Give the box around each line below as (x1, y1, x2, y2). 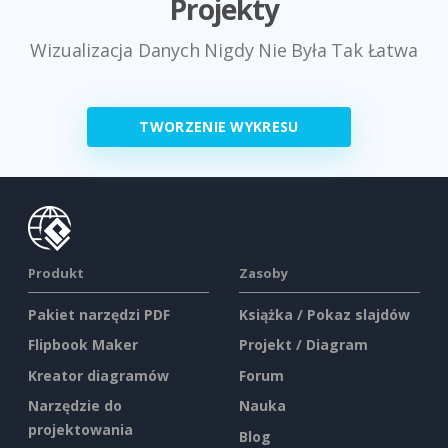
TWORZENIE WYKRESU (139, 116, 299, 136)
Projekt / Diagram (239, 335, 368, 355)
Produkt (28, 263, 84, 282)
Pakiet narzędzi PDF (28, 304, 170, 324)
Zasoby (239, 263, 288, 282)
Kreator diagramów (28, 365, 169, 385)
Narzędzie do (28, 396, 122, 416)
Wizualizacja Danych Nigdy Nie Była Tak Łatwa (30, 37, 418, 62)
